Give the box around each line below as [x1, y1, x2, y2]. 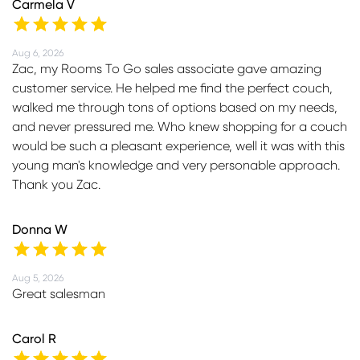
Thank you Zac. [12, 178, 100, 191]
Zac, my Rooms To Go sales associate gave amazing [12, 62, 321, 76]
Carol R [12, 332, 56, 346]
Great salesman [12, 287, 105, 301]
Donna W [12, 223, 67, 236]
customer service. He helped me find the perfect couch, [12, 81, 333, 95]
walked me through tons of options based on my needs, [12, 100, 337, 114]
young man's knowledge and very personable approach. [12, 158, 340, 172]
